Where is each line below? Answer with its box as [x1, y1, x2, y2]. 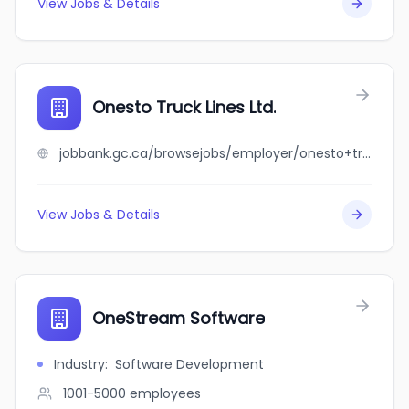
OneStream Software [92, 307, 265, 330]
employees [130, 384, 201, 403]
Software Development [115, 355, 264, 373]
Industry [54, 355, 105, 373]
